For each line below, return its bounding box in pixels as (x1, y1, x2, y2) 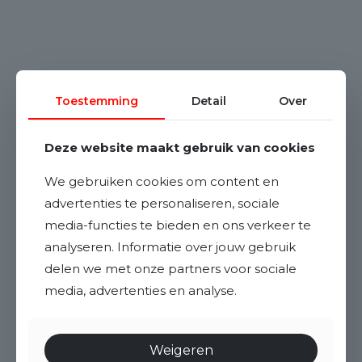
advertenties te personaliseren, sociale (44, 196, 280, 211)
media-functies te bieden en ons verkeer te (44, 217, 311, 233)
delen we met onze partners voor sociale (44, 261, 297, 276)
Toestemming (54, 94, 138, 108)
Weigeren (149, 343, 213, 358)
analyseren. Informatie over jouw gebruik (44, 239, 296, 255)
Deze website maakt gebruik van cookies (44, 140, 315, 155)
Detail (191, 94, 226, 108)
